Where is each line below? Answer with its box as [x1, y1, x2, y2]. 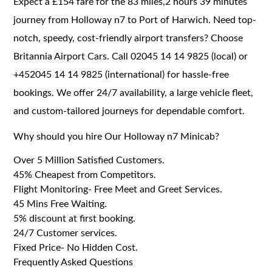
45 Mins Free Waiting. [13, 199, 107, 209]
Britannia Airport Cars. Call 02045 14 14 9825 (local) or [13, 51, 248, 61]
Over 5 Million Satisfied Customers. [13, 155, 165, 165]
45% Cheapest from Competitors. [13, 169, 157, 180]
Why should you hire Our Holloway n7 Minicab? [13, 131, 220, 141]
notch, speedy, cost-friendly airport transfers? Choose [13, 33, 243, 43]
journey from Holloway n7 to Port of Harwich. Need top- [13, 15, 257, 25]
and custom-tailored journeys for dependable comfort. [13, 106, 245, 116]
